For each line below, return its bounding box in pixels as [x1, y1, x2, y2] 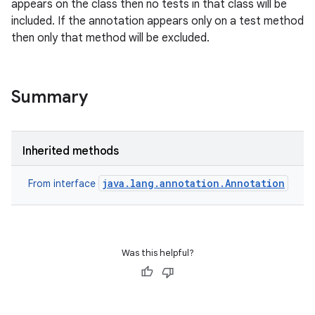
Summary [11, 86, 88, 108]
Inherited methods [22, 144, 119, 158]
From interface [28, 177, 98, 190]
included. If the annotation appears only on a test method [11, 14, 304, 28]
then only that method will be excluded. [11, 31, 210, 45]
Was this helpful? [121, 247, 194, 259]
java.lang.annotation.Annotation [102, 176, 285, 190]
